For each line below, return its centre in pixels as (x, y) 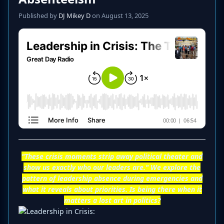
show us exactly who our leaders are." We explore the (112, 167)
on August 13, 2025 (119, 16)
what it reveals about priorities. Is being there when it (112, 189)
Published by (38, 16)
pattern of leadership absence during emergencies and (112, 178)
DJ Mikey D (74, 16)
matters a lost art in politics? (112, 200)
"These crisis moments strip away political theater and (112, 156)
